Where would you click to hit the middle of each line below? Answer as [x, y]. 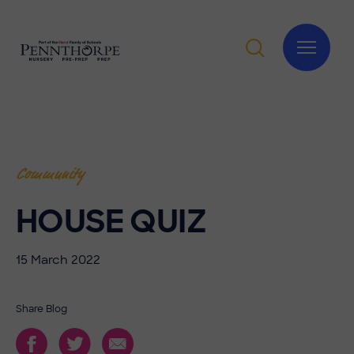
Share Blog [41, 309]
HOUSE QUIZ [111, 221]
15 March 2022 [58, 260]
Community [50, 174]
